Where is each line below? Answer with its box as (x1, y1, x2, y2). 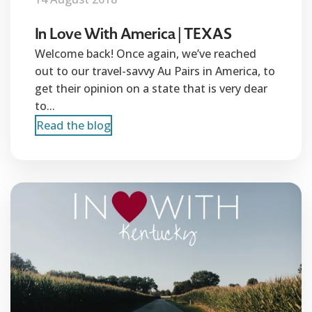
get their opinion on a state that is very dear (35, 81, 267, 96)
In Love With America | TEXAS (35, 24, 233, 44)
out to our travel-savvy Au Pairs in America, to (35, 63, 275, 79)
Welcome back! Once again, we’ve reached (35, 46, 256, 61)
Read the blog (36, 118, 111, 133)
